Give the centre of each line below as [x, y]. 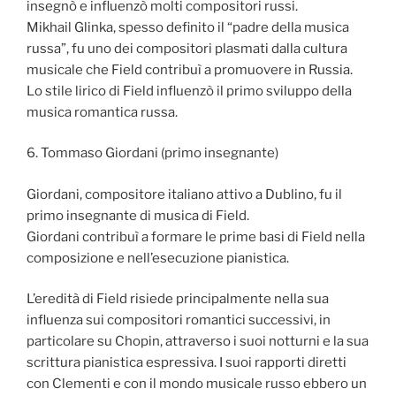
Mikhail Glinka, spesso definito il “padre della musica [188, 27]
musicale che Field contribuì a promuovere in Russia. [190, 69]
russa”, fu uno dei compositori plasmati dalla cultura [187, 48]
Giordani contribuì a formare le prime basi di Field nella [196, 236]
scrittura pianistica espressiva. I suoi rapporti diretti [187, 363]
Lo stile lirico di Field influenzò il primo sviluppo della [189, 91]
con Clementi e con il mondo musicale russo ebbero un [197, 384]
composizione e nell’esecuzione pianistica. [158, 258]
